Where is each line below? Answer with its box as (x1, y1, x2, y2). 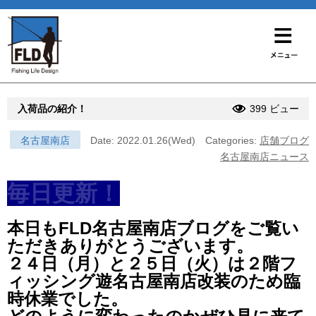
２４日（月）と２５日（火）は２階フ (7, 253, 297, 273)
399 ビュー (250, 102, 299, 114)
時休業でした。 (7, 288, 128, 308)
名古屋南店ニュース (220, 150, 309, 162)
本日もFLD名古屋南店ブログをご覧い (7, 218, 299, 238)
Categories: (205, 134, 260, 146)
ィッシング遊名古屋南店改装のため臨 (7, 271, 300, 291)
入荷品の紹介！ (18, 102, 87, 114)
